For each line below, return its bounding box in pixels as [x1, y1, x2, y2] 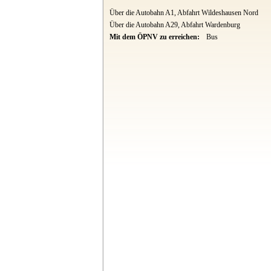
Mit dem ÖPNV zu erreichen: [109, 33, 201, 41]
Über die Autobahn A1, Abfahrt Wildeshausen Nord [109, 8, 258, 17]
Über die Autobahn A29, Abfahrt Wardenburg [109, 21, 240, 29]
